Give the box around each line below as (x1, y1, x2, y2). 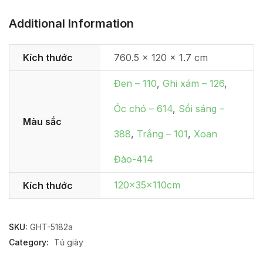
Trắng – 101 (137, 128, 188, 140)
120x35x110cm (114, 179, 180, 191)
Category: (9, 237, 51, 248)
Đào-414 (114, 153, 153, 166)
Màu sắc (23, 116, 62, 128)
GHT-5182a (30, 222, 73, 232)
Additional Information (9, 16, 134, 31)
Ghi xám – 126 (163, 77, 224, 90)
